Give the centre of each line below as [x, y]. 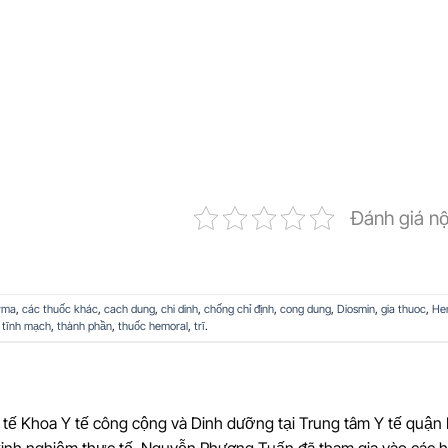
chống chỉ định [238, 308]
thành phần [84, 325]
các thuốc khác [59, 308]
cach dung [129, 308]
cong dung [305, 308]
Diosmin [355, 308]
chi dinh [179, 308]
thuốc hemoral [152, 325]
